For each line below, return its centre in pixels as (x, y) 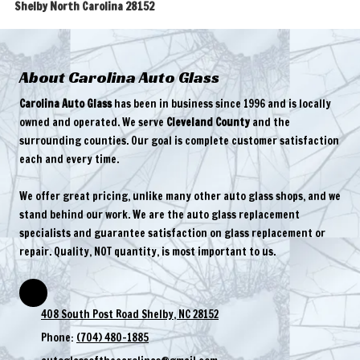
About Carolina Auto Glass (119, 77)
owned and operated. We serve (93, 122)
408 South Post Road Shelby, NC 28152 (130, 314)
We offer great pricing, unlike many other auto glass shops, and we (180, 196)
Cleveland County (208, 122)
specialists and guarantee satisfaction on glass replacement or (172, 233)
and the (270, 122)
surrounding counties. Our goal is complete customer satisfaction (179, 141)
